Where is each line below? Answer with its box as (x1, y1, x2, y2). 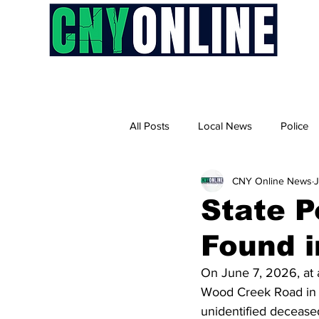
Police (281, 119, 308, 132)
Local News (198, 119, 252, 132)
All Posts (130, 119, 169, 132)
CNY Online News (232, 174, 312, 187)
